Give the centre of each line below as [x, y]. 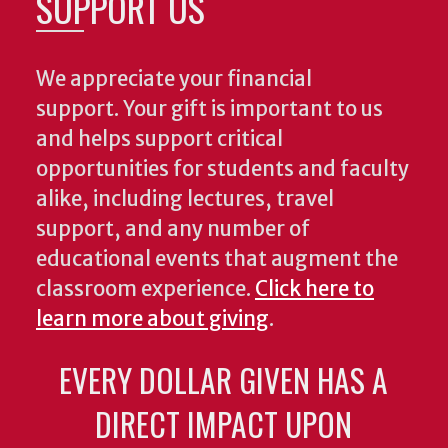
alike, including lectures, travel [185, 198]
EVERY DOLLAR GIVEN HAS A [224, 379]
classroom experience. [145, 288]
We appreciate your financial [174, 78]
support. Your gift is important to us [209, 108]
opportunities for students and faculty [222, 168]
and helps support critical [159, 138]
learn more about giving [152, 318]
